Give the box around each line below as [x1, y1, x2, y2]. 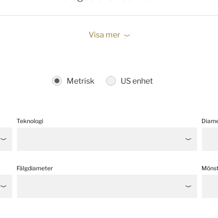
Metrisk [66, 76, 94, 86]
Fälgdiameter [17, 164, 53, 172]
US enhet [120, 76, 153, 86]
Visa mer [88, 30, 120, 39]
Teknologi [17, 117, 43, 125]
